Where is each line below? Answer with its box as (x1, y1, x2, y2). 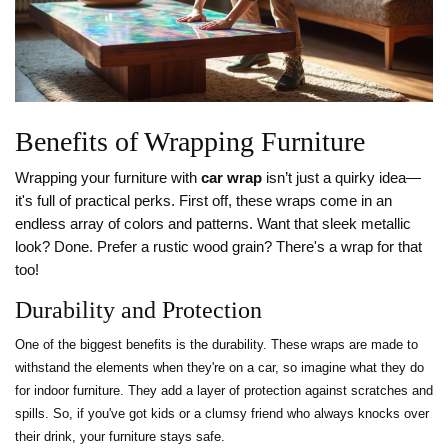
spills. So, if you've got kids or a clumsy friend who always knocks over (15, 406, 429, 422)
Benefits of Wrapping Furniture (15, 126, 365, 158)
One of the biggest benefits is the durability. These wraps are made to (15, 337, 418, 353)
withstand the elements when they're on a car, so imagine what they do (15, 360, 424, 376)
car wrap (201, 170, 262, 187)
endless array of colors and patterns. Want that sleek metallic (15, 216, 411, 233)
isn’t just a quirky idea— (262, 170, 421, 187)
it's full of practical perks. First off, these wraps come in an (15, 193, 392, 210)
